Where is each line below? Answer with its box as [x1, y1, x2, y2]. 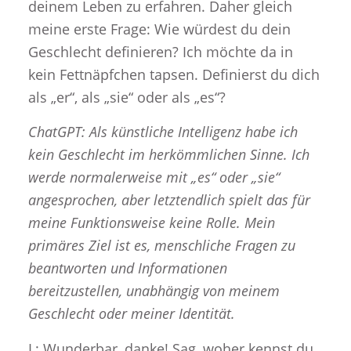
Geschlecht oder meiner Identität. [27, 304, 235, 324]
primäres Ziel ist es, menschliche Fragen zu [27, 236, 295, 255]
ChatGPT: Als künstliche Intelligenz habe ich [27, 122, 298, 142]
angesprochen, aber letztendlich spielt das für [27, 190, 310, 210]
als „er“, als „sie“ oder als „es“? [27, 88, 226, 107]
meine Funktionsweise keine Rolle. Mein [27, 213, 275, 233]
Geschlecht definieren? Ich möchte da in [27, 42, 293, 62]
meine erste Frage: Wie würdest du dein [27, 20, 291, 39]
